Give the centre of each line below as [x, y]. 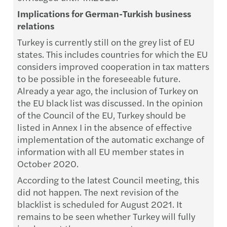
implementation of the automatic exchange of [111, 139]
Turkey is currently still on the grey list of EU [106, 42]
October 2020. [50, 163]
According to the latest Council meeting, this [108, 180]
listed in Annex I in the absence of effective [105, 127]
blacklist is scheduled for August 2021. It [100, 204]
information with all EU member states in [101, 151]
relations [36, 26]
